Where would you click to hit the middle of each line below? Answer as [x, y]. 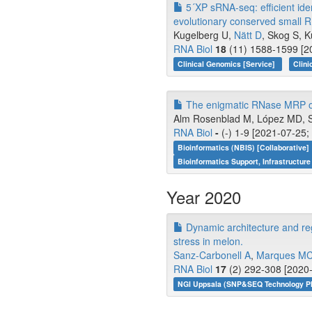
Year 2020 [204, 197]
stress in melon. [208, 241]
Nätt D [248, 35]
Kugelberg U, [204, 35]
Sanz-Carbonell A [212, 255]
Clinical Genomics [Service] [228, 64]
